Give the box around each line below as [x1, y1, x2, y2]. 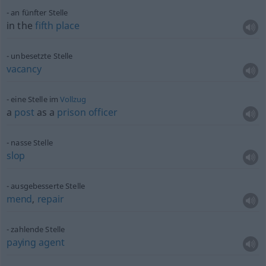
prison [57, 106, 86, 119]
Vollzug [60, 94, 86, 104]
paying [6, 236, 36, 249]
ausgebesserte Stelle [11, 180, 85, 191]
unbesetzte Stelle [11, 50, 73, 61]
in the [6, 19, 35, 32]
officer [88, 106, 118, 119]
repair [37, 192, 64, 205]
